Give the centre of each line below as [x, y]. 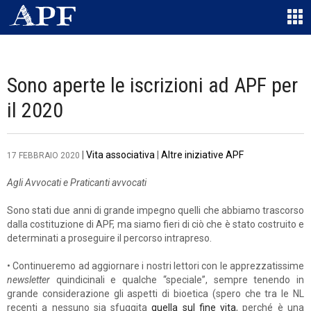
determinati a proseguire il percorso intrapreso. [109, 238]
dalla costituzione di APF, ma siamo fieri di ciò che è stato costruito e [155, 224]
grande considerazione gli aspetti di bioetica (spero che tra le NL [155, 294]
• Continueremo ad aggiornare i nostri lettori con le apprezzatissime [155, 266]
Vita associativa [120, 155]
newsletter [32, 280]
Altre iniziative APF [202, 155]
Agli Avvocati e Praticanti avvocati [77, 183]
